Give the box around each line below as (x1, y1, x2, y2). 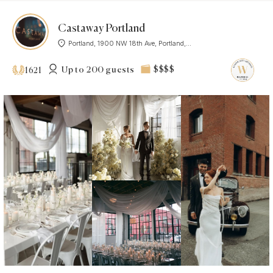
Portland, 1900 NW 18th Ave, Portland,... (68, 38, 191, 48)
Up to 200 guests (62, 66, 135, 74)
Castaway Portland (58, 23, 145, 34)
